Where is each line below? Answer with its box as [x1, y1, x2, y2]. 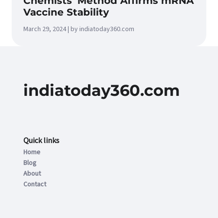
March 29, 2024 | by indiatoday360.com [23, 24, 134, 34]
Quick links [23, 135, 59, 146]
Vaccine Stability [23, 6, 109, 18]
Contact [23, 180, 46, 189]
